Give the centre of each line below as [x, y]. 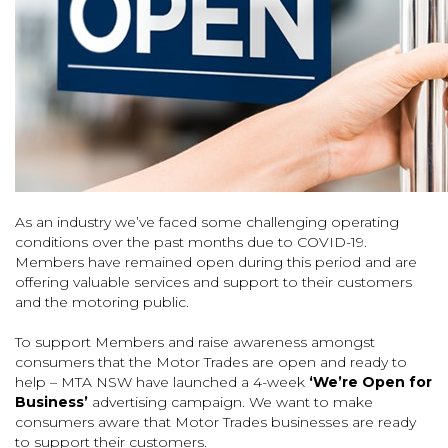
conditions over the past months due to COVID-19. [191, 242]
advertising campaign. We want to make [230, 402]
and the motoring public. [102, 302]
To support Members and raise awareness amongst [195, 342]
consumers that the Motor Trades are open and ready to [211, 362]
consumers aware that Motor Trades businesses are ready [215, 422]
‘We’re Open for [370, 382]
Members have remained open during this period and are [216, 262]
